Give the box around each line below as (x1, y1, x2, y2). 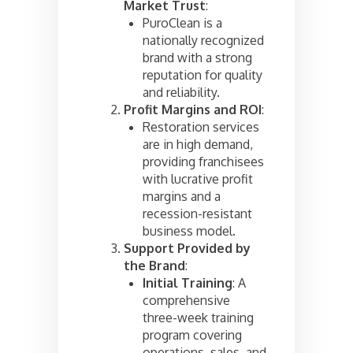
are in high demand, (143, 136, 253, 153)
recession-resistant (143, 206, 252, 222)
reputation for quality (143, 67, 262, 84)
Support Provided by (124, 240, 251, 257)
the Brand (124, 258, 185, 274)
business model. (143, 223, 236, 240)
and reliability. (143, 84, 220, 101)
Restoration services (143, 119, 259, 136)
